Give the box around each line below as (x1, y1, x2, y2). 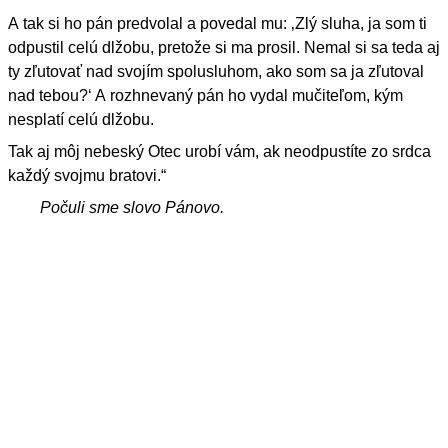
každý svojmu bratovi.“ (8, 166, 166, 184)
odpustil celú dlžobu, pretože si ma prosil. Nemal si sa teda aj (8, 38, 440, 56)
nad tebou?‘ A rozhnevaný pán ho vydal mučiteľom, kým (8, 86, 403, 104)
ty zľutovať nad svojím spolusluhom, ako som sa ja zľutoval (8, 62, 424, 80)
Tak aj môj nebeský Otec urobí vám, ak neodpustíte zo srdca (8, 142, 431, 160)
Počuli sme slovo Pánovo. (40, 198, 224, 216)
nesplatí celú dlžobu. (8, 110, 154, 128)
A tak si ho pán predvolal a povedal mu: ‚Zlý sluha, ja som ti (8, 14, 427, 32)
